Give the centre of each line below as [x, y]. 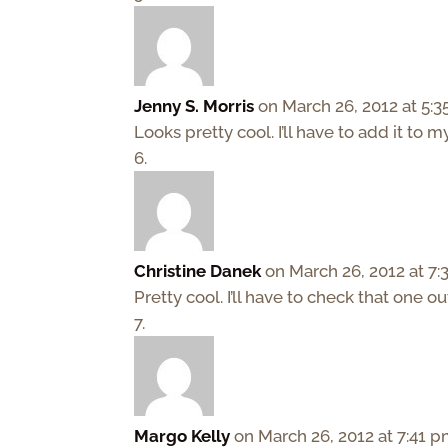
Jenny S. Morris [194, 105]
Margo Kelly [182, 435]
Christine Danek [198, 270]
